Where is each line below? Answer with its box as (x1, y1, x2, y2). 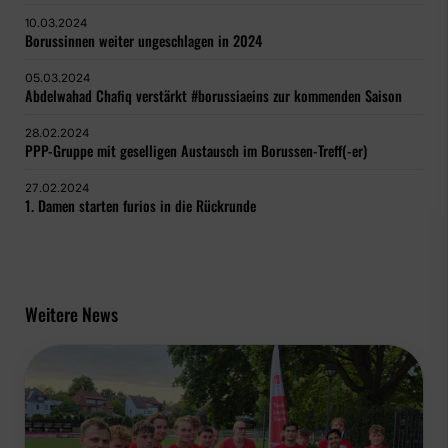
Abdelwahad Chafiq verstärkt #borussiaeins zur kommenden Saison (25, 85, 402, 107)
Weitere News (25, 301, 118, 328)
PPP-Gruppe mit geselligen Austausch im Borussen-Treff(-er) (25, 140, 367, 162)
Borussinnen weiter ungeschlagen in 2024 (25, 30, 262, 52)
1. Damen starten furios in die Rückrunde (25, 195, 256, 217)
